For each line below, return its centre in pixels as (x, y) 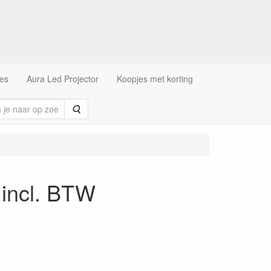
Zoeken (94, 108)
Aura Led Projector (62, 79)
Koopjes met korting (155, 79)
